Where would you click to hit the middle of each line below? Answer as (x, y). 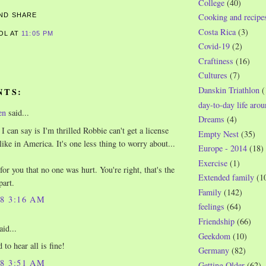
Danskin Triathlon (229, 90)
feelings (211, 207)
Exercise (213, 163)
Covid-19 (214, 46)
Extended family (226, 178)
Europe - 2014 (223, 148)
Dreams (211, 119)
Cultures (213, 75)
